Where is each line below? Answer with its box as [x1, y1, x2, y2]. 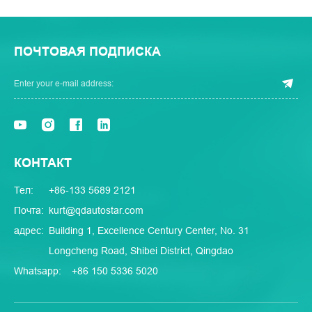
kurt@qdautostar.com [49, 203, 143, 218]
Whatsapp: [14, 264, 61, 279]
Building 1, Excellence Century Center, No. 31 [49, 224, 249, 238]
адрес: [14, 224, 44, 238]
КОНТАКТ [14, 154, 72, 173]
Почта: [14, 203, 44, 218]
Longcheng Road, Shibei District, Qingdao [49, 244, 233, 258]
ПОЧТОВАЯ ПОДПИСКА [14, 42, 161, 61]
